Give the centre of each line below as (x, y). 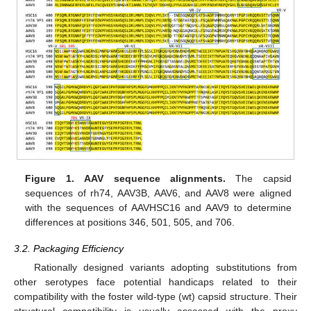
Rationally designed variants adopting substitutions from (165, 268)
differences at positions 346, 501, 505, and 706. (130, 222)
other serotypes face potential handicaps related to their (155, 282)
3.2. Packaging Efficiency (69, 249)
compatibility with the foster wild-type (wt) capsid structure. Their (155, 297)
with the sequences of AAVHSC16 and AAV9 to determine (158, 208)
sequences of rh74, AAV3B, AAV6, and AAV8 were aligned (158, 193)
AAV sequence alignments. (155, 179)
